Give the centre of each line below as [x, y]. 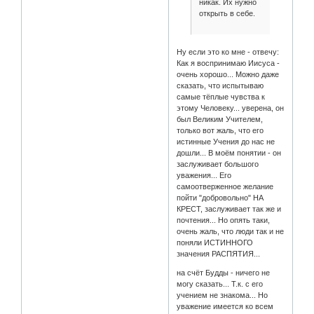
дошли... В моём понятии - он [229, 152]
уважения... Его [204, 175]
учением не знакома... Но [223, 295]
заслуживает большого [218, 164]
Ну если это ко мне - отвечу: [228, 52]
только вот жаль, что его [220, 130]
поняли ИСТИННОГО [215, 242]
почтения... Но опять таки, [224, 220]
